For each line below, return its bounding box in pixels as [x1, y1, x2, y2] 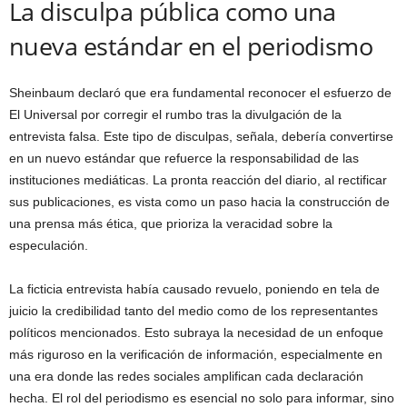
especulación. [9, 237, 88, 253]
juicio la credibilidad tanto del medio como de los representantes [9, 303, 378, 318]
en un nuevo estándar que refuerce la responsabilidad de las [9, 150, 359, 165]
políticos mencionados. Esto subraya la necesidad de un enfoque [9, 324, 383, 340]
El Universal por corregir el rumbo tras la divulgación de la [9, 106, 342, 122]
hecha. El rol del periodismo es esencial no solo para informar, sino [9, 390, 394, 405]
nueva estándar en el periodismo [9, 28, 373, 63]
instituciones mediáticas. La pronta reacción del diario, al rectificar [9, 172, 387, 187]
